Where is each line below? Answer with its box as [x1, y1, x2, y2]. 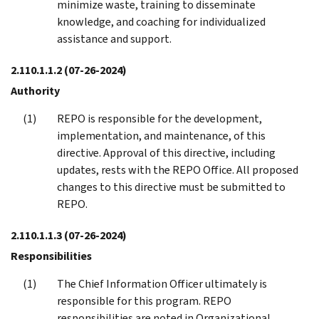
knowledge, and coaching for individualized [57, 14, 266, 29]
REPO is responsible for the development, [57, 110, 262, 126]
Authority [11, 83, 60, 98]
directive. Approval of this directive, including [57, 145, 276, 160]
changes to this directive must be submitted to [57, 179, 286, 194]
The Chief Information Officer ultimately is [57, 276, 267, 291]
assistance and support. [57, 31, 172, 46]
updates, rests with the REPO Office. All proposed [57, 162, 298, 177]
